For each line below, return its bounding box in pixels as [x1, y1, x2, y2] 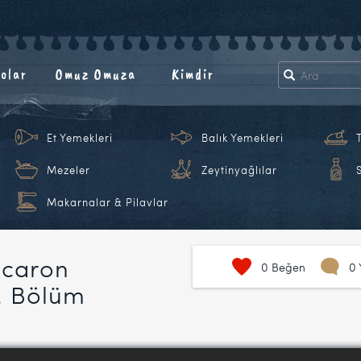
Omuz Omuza [56, 65, 137, 83]
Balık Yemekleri [201, 131, 284, 145]
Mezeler [47, 163, 90, 177]
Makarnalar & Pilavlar [47, 195, 168, 210]
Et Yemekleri [47, 131, 113, 145]
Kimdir [171, 65, 214, 83]
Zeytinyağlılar [201, 163, 277, 177]
